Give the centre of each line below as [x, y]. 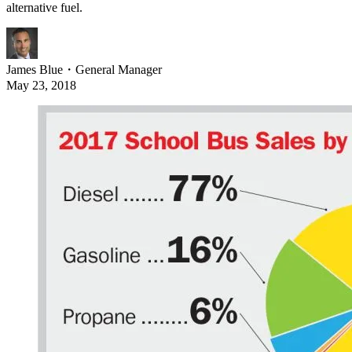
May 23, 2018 [41, 86]
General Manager [119, 70]
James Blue [35, 70]
